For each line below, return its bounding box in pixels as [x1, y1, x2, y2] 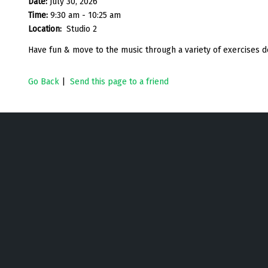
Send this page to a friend [70, 76, 169, 87]
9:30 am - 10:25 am [50, 10, 121, 20]
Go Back [28, 76, 59, 87]
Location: [28, 23, 64, 34]
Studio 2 [66, 23, 97, 34]
